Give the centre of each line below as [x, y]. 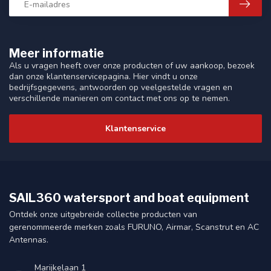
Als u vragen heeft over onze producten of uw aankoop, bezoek [132, 66]
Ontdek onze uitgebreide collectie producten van [103, 214]
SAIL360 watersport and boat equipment [129, 198]
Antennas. [29, 240]
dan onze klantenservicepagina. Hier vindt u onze [103, 77]
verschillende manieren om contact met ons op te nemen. [119, 98]
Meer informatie [57, 53]
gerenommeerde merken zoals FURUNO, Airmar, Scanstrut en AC [134, 227]
